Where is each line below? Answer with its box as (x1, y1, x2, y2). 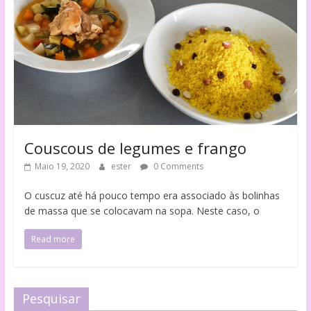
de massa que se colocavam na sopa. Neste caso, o (24, 204, 260, 218)
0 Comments (151, 160, 203, 173)
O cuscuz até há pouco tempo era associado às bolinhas (24, 189, 280, 203)
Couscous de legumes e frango (24, 137, 246, 159)
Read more (31, 233, 75, 246)
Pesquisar (22, 290, 81, 308)
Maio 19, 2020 (34, 160, 90, 173)
